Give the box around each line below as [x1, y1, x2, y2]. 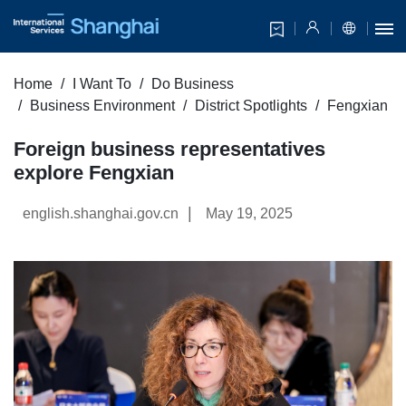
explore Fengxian [14, 161, 174, 185]
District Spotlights [195, 98, 307, 114]
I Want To [72, 76, 131, 92]
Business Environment [30, 98, 175, 114]
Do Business [151, 76, 234, 92]
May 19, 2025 [206, 206, 293, 222]
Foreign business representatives [14, 138, 325, 161]
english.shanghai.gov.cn [23, 206, 179, 222]
